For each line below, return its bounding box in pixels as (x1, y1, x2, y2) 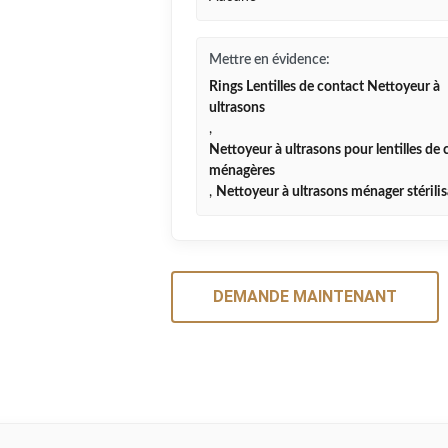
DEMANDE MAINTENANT (213, 287, 397, 306)
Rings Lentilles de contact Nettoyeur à (209, 80, 440, 94)
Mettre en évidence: (209, 53, 330, 67)
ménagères (209, 164, 275, 178)
